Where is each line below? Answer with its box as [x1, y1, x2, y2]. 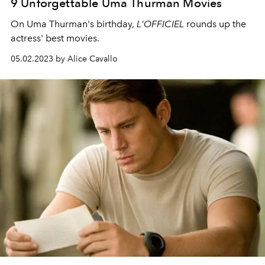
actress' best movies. [11, 33, 99, 44]
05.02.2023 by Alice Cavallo [11, 54, 118, 64]
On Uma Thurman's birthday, [11, 18, 137, 30]
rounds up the [186, 18, 246, 30]
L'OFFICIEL [137, 18, 186, 30]
